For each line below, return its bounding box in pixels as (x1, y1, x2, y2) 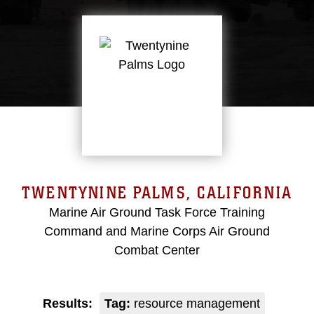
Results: (42, 296, 93, 310)
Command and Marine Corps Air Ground (44, 224, 270, 238)
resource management (130, 296, 260, 310)
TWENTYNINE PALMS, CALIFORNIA (22, 183, 292, 203)
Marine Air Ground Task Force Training (49, 205, 265, 219)
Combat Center (114, 243, 200, 257)
